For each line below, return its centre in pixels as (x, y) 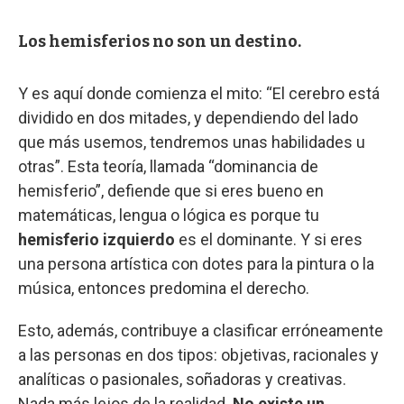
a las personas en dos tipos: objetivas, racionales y (198, 354)
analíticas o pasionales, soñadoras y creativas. (182, 379)
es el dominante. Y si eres (269, 239)
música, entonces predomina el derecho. (164, 288)
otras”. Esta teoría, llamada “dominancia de (168, 166)
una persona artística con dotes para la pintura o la (196, 263)
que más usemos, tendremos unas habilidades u (192, 142)
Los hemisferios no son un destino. (160, 41)
